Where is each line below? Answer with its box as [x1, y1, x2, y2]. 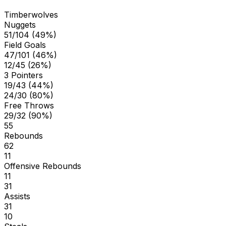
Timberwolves [4, 9, 58, 20]
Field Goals [4, 39, 46, 50]
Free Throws [4, 100, 54, 110]
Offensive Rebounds [4, 160, 81, 171]
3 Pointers [4, 70, 43, 80]
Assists [4, 191, 30, 201]
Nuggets [4, 19, 36, 30]
